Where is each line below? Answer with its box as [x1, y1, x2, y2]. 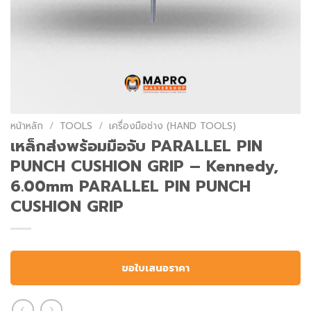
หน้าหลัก [10, 118, 43, 133]
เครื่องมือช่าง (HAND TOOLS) [109, 118, 237, 133]
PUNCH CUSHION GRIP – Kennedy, [10, 155, 278, 178]
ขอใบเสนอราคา [121, 260, 190, 276]
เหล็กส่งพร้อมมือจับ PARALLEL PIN [10, 135, 262, 158]
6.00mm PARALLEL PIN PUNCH [10, 175, 251, 199]
